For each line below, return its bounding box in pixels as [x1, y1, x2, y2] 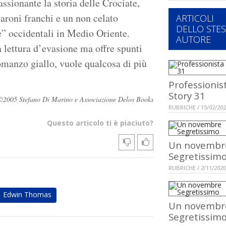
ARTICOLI [176, 12, 214, 25]
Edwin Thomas [3, 190, 51, 200]
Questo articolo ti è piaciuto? [47, 118, 153, 128]
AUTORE [176, 33, 211, 46]
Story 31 [168, 89, 205, 102]
